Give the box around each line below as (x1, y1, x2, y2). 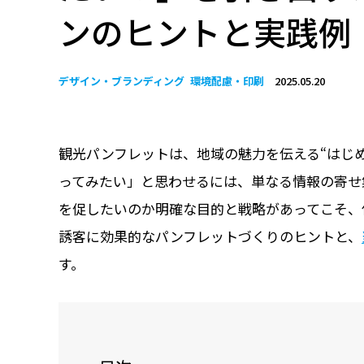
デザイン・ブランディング (58, 72, 184, 89)
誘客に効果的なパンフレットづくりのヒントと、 (58, 225, 362, 246)
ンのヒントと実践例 (58, 7, 351, 55)
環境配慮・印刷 (189, 72, 264, 89)
